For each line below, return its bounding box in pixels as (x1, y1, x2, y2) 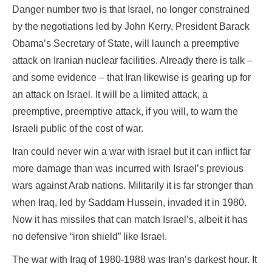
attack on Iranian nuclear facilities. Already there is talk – (12, 55, 253, 66)
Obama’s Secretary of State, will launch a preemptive (12, 38, 239, 49)
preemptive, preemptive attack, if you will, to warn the (12, 106, 238, 117)
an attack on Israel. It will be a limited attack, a (12, 89, 208, 100)
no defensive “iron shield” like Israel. (12, 231, 167, 242)
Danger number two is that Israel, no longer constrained (12, 4, 250, 15)
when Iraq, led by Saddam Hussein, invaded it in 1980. (12, 197, 246, 208)
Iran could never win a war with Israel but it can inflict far (12, 146, 251, 157)
